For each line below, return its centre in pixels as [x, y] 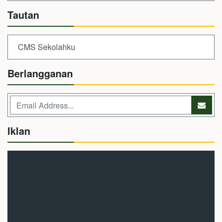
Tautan [23, 15]
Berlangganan [40, 73]
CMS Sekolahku [47, 47]
